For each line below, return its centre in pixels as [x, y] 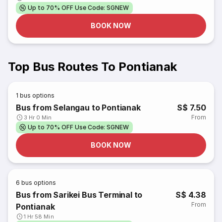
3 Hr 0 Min [38, 117]
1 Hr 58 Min [39, 217]
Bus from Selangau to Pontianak [78, 108]
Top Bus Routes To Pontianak [92, 67]
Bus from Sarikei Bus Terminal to [79, 195]
